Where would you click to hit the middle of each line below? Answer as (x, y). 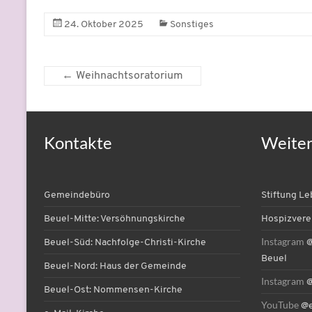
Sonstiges (192, 25)
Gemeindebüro (77, 196)
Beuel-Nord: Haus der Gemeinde (115, 267)
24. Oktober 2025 (104, 25)
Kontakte (78, 143)
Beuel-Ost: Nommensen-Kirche (113, 290)
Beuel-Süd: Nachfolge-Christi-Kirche (125, 243)
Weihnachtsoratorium (128, 76)
